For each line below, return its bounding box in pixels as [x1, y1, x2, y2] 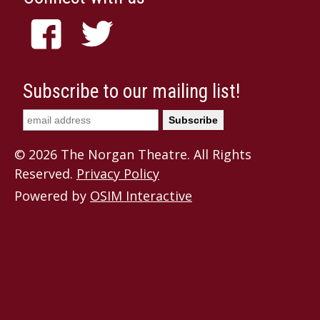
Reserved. [14, 165, 76, 183]
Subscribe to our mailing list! [23, 80, 240, 104]
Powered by [14, 187, 90, 205]
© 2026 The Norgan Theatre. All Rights [14, 146, 251, 164]
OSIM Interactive [90, 187, 192, 205]
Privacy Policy [76, 165, 159, 183]
